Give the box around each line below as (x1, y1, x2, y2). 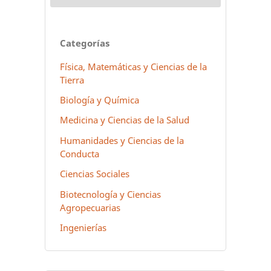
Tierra (59, 73, 84, 86)
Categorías (59, 37, 109, 50)
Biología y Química (59, 93, 139, 106)
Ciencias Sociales (59, 168, 129, 180)
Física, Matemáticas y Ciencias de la (59, 60, 207, 73)
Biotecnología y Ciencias (59, 188, 161, 200)
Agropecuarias (59, 201, 120, 214)
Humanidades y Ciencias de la (59, 134, 184, 146)
